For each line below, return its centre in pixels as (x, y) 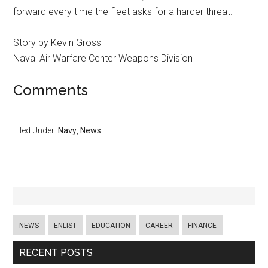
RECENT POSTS (56, 253)
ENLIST (66, 226)
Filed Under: (36, 130)
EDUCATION (111, 226)
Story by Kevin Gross (57, 43)
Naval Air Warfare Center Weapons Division (103, 58)
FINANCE (202, 226)
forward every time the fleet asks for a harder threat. (123, 12)
